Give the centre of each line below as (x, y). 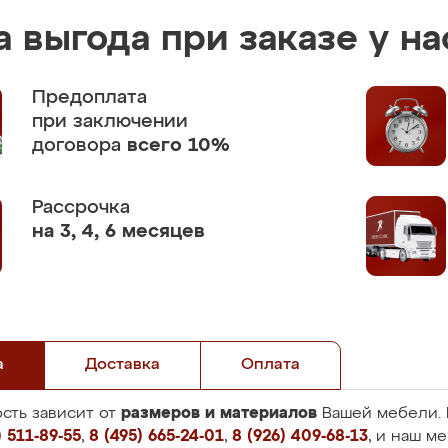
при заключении (110, 121)
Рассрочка (81, 207)
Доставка (122, 365)
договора (79, 145)
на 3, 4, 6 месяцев (118, 231)
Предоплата (89, 97)
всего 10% (178, 145)
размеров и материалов (219, 413)
